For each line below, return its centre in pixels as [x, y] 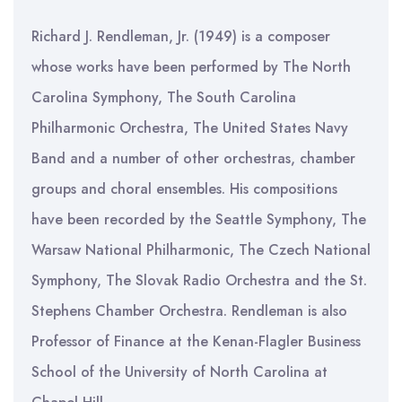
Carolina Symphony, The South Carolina [164, 97]
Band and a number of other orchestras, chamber [193, 158]
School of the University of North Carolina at [179, 372]
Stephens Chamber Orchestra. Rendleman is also [189, 311]
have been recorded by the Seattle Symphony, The [199, 219]
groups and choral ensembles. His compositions [184, 189]
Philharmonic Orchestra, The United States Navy [190, 128]
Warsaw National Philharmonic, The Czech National [201, 250]
